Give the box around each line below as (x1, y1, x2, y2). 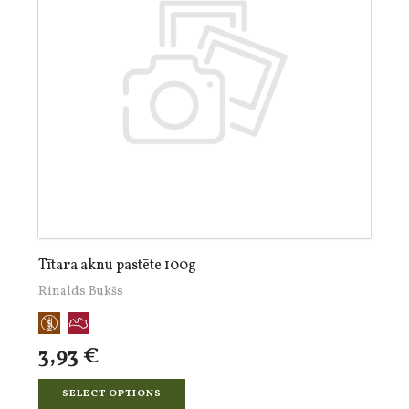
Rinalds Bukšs (38, 283, 123, 300)
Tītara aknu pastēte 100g (38, 256, 196, 276)
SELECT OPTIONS (62, 387, 162, 401)
